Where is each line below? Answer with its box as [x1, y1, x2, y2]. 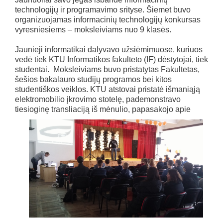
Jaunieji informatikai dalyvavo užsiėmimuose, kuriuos [15, 45, 203, 54]
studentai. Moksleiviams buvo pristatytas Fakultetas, [15, 65, 200, 74]
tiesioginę [15, 105, 51, 113]
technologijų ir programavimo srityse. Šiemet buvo [15, 5, 191, 14]
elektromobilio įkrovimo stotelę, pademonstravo [15, 95, 181, 104]
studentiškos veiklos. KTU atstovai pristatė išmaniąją [15, 85, 200, 94]
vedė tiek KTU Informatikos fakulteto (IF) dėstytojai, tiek [15, 55, 208, 64]
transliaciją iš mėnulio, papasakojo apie [51, 105, 191, 113]
